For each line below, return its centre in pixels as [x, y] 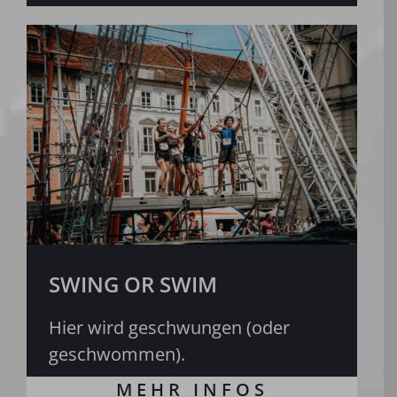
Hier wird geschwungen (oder [169, 328]
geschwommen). [117, 354]
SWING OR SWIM [132, 284]
